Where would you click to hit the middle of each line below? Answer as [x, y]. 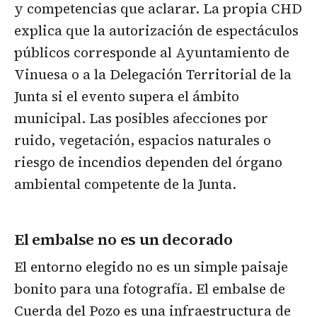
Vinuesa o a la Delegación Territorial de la [153, 75]
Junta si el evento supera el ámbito [127, 97]
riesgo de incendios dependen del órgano [148, 162]
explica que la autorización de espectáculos [156, 31]
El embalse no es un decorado [124, 239]
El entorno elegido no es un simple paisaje [151, 266]
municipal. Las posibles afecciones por [141, 119]
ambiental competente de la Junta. [125, 184]
